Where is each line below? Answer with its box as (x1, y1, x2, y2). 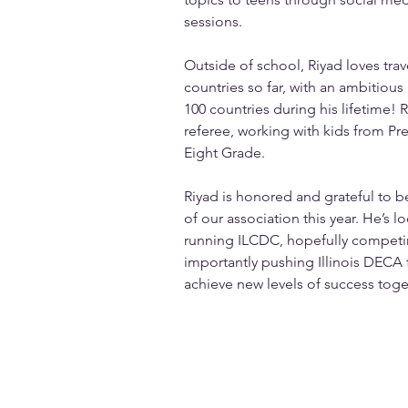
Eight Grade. (184, 144, 266, 161)
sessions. (184, 13, 243, 30)
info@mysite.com (184, 307, 286, 323)
